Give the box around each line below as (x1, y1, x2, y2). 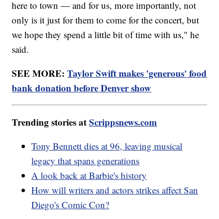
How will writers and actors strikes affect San (31, 183, 198, 196)
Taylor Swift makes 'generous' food (67, 66, 207, 80)
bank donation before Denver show (12, 81, 152, 94)
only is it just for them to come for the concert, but (12, 13, 199, 26)
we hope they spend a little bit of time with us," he (12, 28, 199, 41)
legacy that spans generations (31, 154, 140, 167)
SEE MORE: (12, 66, 67, 80)
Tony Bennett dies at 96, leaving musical (31, 139, 183, 152)
